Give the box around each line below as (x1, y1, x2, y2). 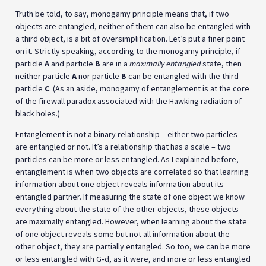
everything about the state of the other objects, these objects (15, 204, 239, 215)
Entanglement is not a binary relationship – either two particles (15, 129, 237, 140)
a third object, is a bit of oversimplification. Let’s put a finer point (15, 33, 245, 44)
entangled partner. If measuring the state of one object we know (15, 191, 245, 202)
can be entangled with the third (126, 70, 239, 81)
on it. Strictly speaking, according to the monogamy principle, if (15, 45, 240, 56)
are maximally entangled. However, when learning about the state (15, 216, 247, 227)
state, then (201, 58, 242, 69)
